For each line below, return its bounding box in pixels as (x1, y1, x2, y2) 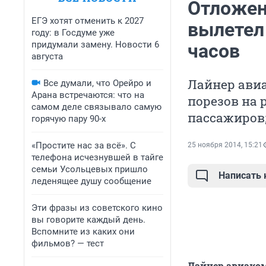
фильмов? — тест (31, 238, 104, 249)
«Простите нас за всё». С (31, 140, 136, 151)
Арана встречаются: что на (31, 90, 144, 100)
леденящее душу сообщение (31, 176, 151, 186)
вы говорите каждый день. (31, 214, 145, 225)
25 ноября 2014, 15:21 (188, 141, 262, 150)
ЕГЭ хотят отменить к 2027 (31, 15, 144, 26)
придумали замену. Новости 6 (31, 39, 159, 50)
